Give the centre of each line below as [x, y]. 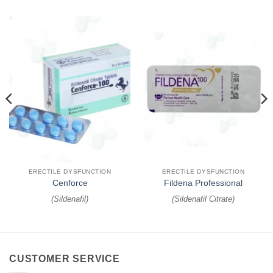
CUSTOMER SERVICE [65, 258]
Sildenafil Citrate [203, 199]
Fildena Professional [203, 183]
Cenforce [70, 183]
